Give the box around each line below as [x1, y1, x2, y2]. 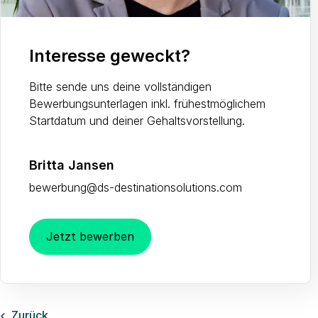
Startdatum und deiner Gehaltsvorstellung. [29, 114, 245, 128]
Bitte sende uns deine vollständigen [29, 79, 212, 94]
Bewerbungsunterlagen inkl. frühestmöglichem [29, 97, 265, 111]
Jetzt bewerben [46, 229, 134, 244]
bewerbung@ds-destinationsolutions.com [29, 180, 242, 195]
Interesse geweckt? [29, 45, 190, 67]
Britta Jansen [29, 158, 114, 173]
